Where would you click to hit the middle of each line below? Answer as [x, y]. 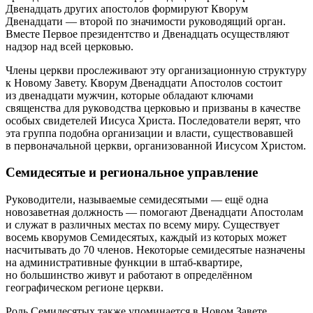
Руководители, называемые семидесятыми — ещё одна [137, 199]
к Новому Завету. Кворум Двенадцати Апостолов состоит [144, 82]
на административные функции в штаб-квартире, [124, 262]
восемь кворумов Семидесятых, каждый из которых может [146, 237]
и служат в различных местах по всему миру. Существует [143, 224]
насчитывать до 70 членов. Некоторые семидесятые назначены [155, 249]
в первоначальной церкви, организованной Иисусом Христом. [156, 145]
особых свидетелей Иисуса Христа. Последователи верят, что [153, 120]
